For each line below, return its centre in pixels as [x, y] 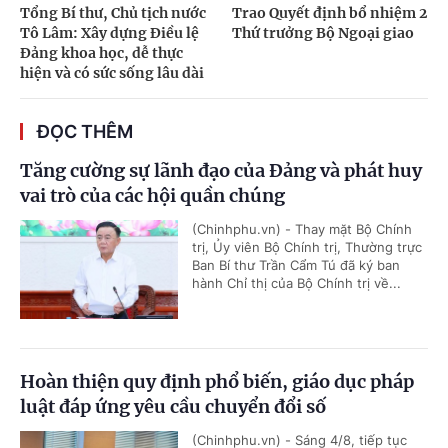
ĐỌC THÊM [85, 132]
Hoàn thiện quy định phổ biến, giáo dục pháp [217, 382]
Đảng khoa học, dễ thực [101, 53]
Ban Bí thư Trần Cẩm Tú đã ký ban [296, 265]
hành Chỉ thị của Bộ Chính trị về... [296, 283]
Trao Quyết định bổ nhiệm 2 [329, 13]
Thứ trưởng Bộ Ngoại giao [322, 33]
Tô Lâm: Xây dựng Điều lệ [109, 33]
